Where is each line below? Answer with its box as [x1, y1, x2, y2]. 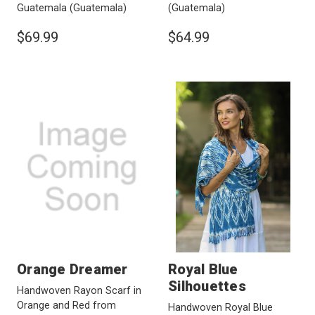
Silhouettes [168, 278, 246, 295]
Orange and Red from [17, 300, 116, 312]
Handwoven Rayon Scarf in [17, 285, 141, 297]
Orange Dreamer [17, 261, 128, 278]
